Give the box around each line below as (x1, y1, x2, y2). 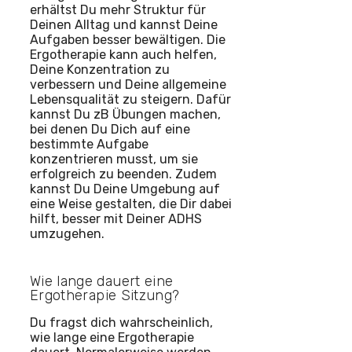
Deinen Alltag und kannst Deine (30, 17, 218, 33)
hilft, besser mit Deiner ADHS (30, 211, 202, 227)
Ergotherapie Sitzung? (30, 287, 180, 305)
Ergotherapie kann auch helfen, (30, 47, 217, 63)
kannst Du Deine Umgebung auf (30, 181, 220, 197)
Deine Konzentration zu (30, 62, 170, 78)
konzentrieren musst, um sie (30, 152, 198, 167)
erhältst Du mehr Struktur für (30, 2, 206, 18)
